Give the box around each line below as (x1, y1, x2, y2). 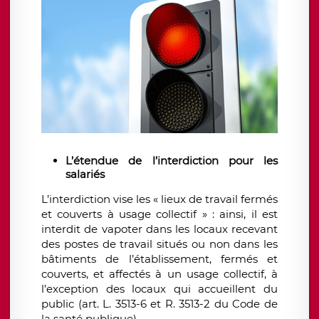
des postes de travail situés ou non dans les (41, 237, 278, 251)
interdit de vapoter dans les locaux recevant (41, 222, 278, 236)
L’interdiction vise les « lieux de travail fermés (41, 192, 278, 206)
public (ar (41, 297, 93, 311)
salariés (66, 167, 108, 182)
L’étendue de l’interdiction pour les (66, 154, 278, 168)
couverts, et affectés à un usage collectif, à (41, 267, 278, 281)
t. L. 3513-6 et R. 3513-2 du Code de (92, 297, 278, 311)
